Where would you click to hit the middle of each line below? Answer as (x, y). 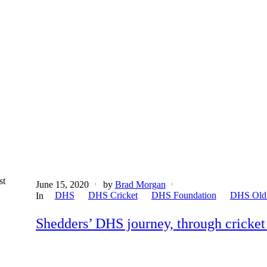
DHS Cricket (113, 195)
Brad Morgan (140, 184)
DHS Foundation (184, 195)
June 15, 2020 (62, 184)
